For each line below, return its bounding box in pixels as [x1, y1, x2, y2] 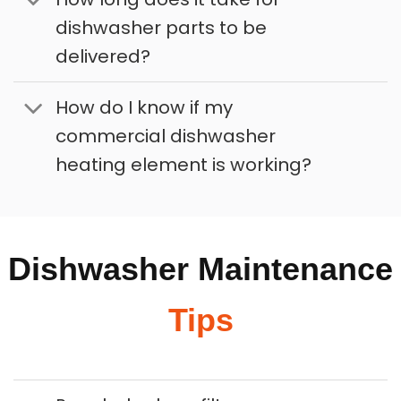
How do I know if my [55, 95, 233, 121]
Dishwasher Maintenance [8, 251, 393, 288]
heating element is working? [55, 152, 311, 178]
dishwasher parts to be [55, 14, 267, 40]
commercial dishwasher [55, 124, 276, 149]
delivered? [55, 43, 150, 69]
